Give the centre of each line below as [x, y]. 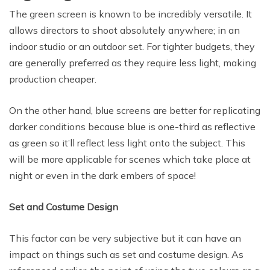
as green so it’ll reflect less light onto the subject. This [127, 143]
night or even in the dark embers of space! [102, 176]
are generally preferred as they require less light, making [133, 63]
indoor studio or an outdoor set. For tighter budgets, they [132, 47]
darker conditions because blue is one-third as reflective [132, 127]
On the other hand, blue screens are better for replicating [135, 111]
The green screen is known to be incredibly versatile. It [130, 14]
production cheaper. [53, 79]
